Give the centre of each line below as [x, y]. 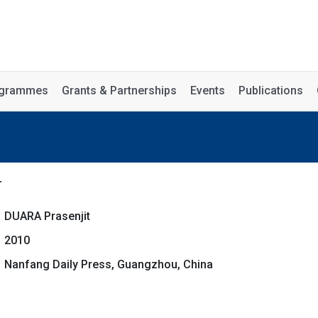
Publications [271, 91]
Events [208, 91]
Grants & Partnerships [119, 91]
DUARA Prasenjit [47, 216]
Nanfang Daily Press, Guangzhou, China [108, 264]
